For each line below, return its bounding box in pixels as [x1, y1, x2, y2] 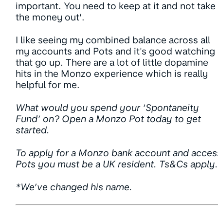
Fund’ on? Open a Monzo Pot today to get [16, 113, 201, 125]
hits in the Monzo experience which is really [16, 68, 208, 79]
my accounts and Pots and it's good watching [16, 46, 215, 57]
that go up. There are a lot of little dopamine [16, 57, 208, 68]
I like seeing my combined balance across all [16, 35, 210, 46]
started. [16, 125, 50, 136]
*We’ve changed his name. [16, 182, 132, 193]
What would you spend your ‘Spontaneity [16, 102, 199, 113]
